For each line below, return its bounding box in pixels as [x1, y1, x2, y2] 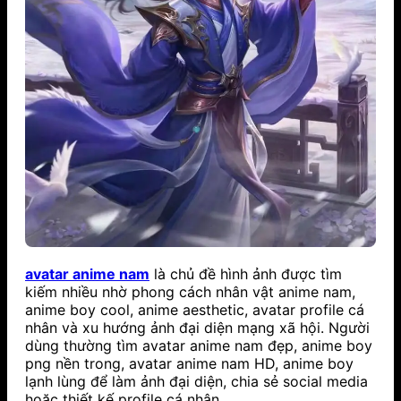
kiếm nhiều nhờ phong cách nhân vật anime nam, [25, 282, 355, 301]
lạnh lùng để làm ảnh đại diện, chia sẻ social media [25, 371, 368, 390]
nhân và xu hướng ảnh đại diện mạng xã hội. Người [25, 318, 370, 337]
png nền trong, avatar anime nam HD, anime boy [25, 354, 354, 372]
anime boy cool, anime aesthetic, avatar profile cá [25, 300, 364, 319]
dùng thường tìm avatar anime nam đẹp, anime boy [25, 336, 372, 354]
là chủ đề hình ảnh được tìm [149, 264, 342, 283]
